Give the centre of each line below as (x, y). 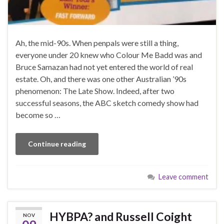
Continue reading (57, 143)
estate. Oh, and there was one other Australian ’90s (101, 78)
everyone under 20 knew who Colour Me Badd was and (109, 54)
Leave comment (183, 176)
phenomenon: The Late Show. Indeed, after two (95, 90)
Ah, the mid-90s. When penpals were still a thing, (97, 42)
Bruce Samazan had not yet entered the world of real (104, 66)
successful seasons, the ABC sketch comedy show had (107, 102)
